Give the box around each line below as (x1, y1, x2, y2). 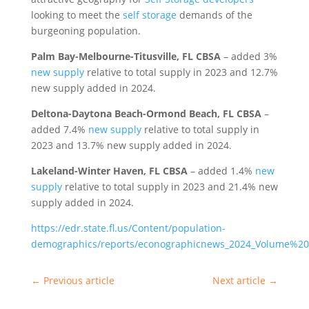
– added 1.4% (187, 163, 255, 177)
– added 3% (220, 49, 277, 63)
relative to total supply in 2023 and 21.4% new (61, 179, 278, 193)
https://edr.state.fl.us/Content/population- (30, 221, 226, 235)
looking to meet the (30, 8, 123, 21)
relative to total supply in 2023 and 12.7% (83, 65, 278, 79)
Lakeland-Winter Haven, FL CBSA (30, 163, 188, 177)
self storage (122, 8, 177, 21)
